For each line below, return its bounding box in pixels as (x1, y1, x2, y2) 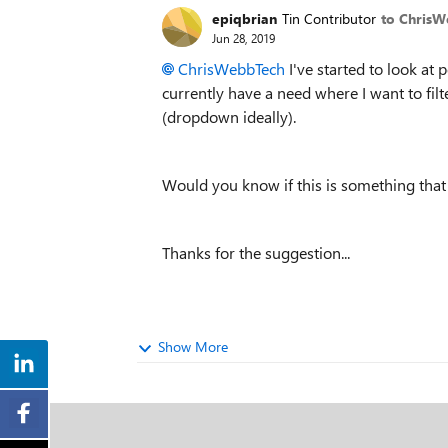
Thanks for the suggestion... (162, 242, 350, 263)
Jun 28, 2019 (212, 29, 275, 46)
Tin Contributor (282, 8, 376, 28)
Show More (158, 337, 228, 356)
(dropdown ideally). (162, 106, 296, 127)
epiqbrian (212, 8, 277, 28)
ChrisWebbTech (178, 58, 285, 79)
